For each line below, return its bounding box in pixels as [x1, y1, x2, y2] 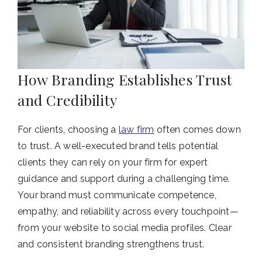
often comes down [154, 124, 241, 136]
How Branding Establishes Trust [18, 70, 233, 89]
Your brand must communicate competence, [18, 189, 216, 201]
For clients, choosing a [18, 124, 119, 136]
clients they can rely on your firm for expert [18, 157, 208, 168]
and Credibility [18, 90, 117, 110]
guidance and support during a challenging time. [18, 173, 230, 185]
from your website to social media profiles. [18, 222, 206, 234]
